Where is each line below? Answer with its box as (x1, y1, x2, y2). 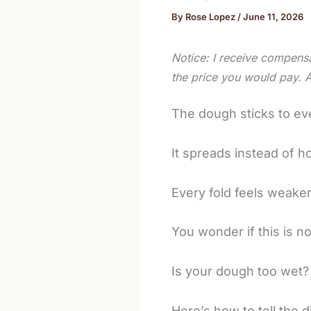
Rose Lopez (185, 10, 237, 22)
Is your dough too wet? (171, 264, 309, 279)
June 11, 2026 (242, 10, 303, 22)
